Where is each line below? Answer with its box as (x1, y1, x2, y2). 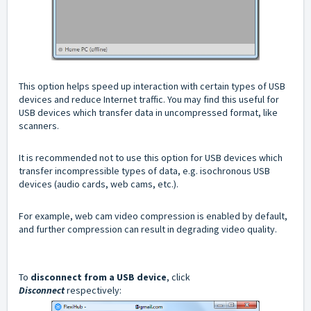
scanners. (19, 119, 59, 132)
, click (167, 270, 190, 283)
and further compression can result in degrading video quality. (19, 222, 277, 235)
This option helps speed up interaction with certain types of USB (19, 79, 285, 92)
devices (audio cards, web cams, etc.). (19, 177, 178, 190)
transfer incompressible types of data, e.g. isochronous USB (19, 164, 270, 177)
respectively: (67, 283, 121, 296)
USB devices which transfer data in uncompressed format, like (19, 106, 278, 119)
